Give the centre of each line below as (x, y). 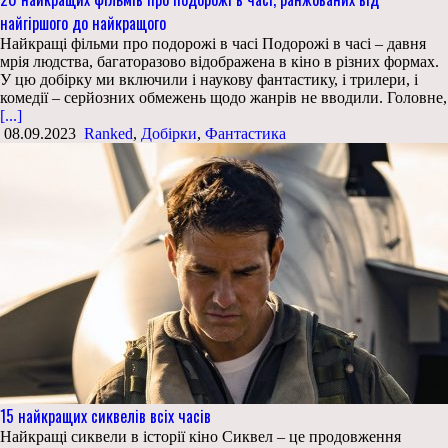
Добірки (169, 134)
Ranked (108, 134)
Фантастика (245, 134)
